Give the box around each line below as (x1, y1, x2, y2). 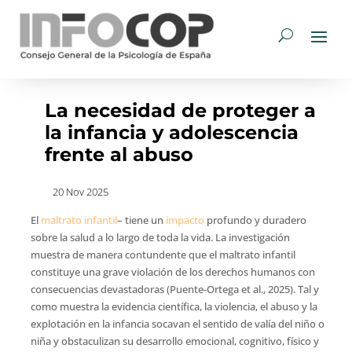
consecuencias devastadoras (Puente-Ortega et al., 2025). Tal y (30, 282, 319, 296)
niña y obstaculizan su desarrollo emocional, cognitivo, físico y (30, 334, 319, 348)
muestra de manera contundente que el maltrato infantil (30, 247, 295, 262)
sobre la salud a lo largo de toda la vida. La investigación (30, 230, 290, 244)
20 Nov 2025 (52, 185, 108, 199)
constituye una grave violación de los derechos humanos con (30, 265, 315, 279)
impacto (165, 213, 204, 227)
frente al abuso (44, 143, 193, 166)
